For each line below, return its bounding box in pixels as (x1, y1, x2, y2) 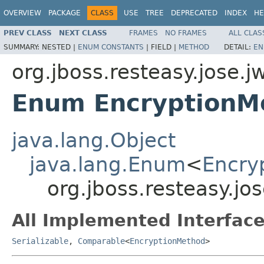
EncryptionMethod (130, 236, 205, 246)
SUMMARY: (4, 42, 42, 51)
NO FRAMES (165, 28, 207, 37)
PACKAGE (48, 9, 81, 17)
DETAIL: (224, 42, 253, 51)
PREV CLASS (4, 28, 52, 37)
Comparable (78, 236, 125, 246)
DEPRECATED (171, 9, 217, 17)
